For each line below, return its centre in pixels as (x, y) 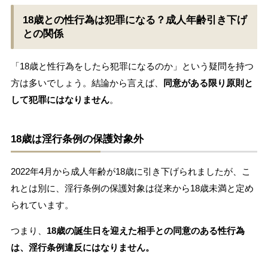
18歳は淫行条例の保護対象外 (77, 139)
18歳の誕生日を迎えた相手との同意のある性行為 (145, 231)
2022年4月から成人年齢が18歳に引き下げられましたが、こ (130, 172)
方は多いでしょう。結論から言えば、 (87, 83)
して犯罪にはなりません (60, 100)
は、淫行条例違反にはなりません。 (82, 248)
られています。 (42, 205)
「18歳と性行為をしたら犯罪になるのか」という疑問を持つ (132, 66)
